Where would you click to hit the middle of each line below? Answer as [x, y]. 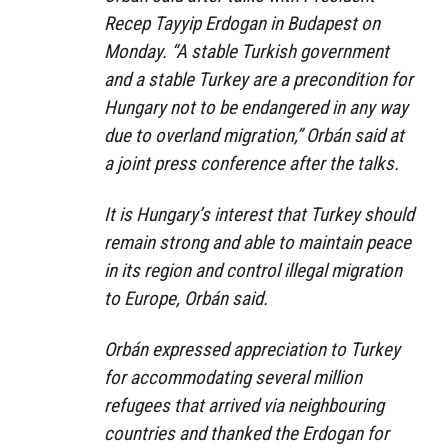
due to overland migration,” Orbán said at [254, 135]
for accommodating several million [233, 377]
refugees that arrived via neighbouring [244, 405]
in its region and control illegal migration [253, 270]
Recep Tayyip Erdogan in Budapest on [242, 23]
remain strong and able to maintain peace [257, 242]
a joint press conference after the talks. [251, 163]
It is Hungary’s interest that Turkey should [259, 214]
